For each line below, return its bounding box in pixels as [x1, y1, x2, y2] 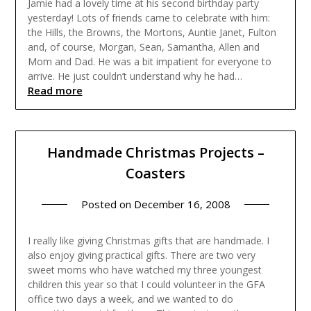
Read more [27, 83, 83, 97]
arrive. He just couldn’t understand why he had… [27, 69, 242, 83]
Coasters [126, 164, 185, 183]
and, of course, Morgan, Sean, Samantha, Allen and [27, 40, 260, 53]
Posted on [81, 197, 134, 212]
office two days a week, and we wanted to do [27, 292, 233, 306]
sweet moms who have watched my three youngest [27, 263, 262, 277]
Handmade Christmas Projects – [47, 143, 264, 162]
